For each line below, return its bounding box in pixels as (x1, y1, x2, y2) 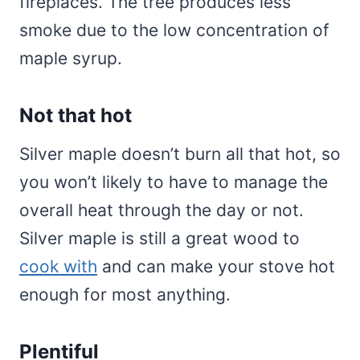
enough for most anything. (19, 284, 231, 305)
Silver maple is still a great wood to (19, 228, 300, 249)
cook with (19, 256, 97, 277)
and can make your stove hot (97, 256, 335, 277)
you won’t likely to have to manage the (19, 172, 328, 193)
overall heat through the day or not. (19, 200, 304, 221)
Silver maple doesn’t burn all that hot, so (19, 144, 341, 165)
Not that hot (19, 104, 132, 128)
